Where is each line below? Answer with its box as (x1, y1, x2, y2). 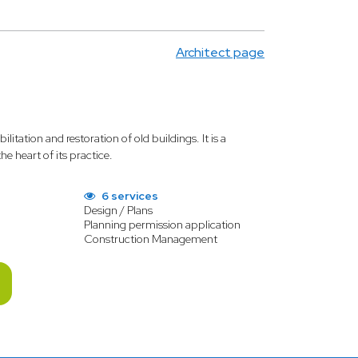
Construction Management (84, 232, 217, 246)
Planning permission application (84, 217, 241, 232)
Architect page (176, 44, 265, 61)
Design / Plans (84, 203, 153, 217)
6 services (99, 189, 158, 203)
